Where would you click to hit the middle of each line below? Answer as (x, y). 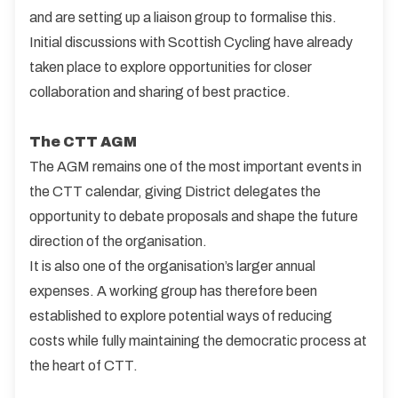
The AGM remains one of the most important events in (195, 167)
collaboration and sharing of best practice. (160, 92)
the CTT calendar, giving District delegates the (175, 191)
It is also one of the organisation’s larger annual (172, 266)
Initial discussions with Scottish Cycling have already (191, 42)
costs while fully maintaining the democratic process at (198, 341)
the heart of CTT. (84, 366)
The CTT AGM (83, 142)
